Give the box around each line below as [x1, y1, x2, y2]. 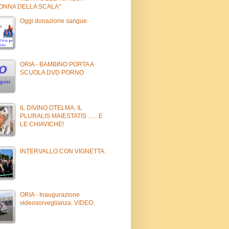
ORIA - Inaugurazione [20, 191, 80, 198]
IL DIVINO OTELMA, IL [20, 104, 82, 111]
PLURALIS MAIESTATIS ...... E [20, 112, 103, 120]
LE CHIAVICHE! [20, 120, 64, 128]
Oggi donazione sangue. [20, 17, 88, 25]
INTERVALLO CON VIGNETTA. [20, 147, 106, 155]
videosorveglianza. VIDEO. [20, 199, 95, 207]
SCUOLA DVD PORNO [20, 68, 84, 76]
